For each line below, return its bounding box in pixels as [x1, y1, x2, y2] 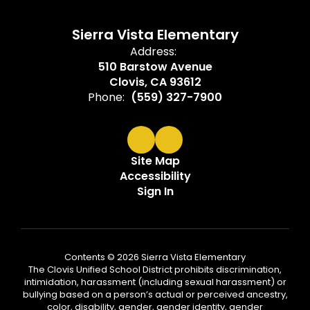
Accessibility [119, 168, 191, 184]
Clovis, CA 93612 [109, 74, 201, 90]
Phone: [88, 89, 125, 105]
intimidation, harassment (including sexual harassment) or [24, 275, 286, 289]
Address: [130, 44, 176, 60]
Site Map [130, 153, 180, 169]
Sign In [136, 183, 174, 199]
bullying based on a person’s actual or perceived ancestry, [22, 288, 288, 301]
